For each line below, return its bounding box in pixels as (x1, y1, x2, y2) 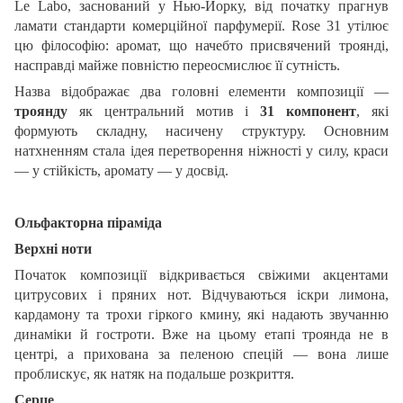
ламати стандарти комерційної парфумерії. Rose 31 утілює (14, 17, 389, 33)
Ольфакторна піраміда (14, 214, 162, 230)
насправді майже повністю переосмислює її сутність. (14, 57, 340, 73)
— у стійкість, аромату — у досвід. (14, 162, 228, 178)
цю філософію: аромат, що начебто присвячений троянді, (14, 37, 389, 53)
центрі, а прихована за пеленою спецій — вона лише (14, 345, 389, 362)
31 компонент (260, 103, 357, 119)
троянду (14, 103, 67, 119)
